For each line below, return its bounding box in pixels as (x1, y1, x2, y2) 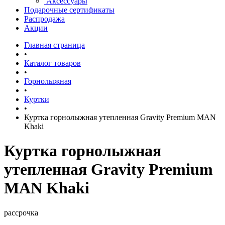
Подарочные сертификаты (24, 5, 115, 14)
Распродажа (24, 14, 65, 23)
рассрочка (4, 208, 38, 217)
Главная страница (24, 40, 85, 49)
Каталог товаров (24, 58, 81, 67)
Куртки (24, 94, 49, 103)
